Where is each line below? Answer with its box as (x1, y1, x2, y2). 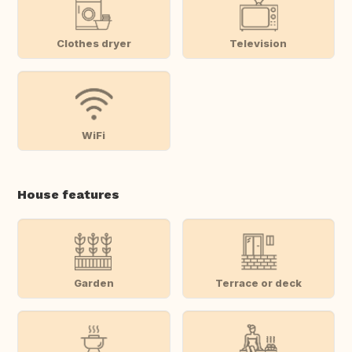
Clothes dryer (56, 36, 131, 49)
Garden (73, 276, 114, 289)
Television (229, 36, 288, 49)
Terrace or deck (214, 276, 302, 289)
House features (17, 187, 119, 203)
